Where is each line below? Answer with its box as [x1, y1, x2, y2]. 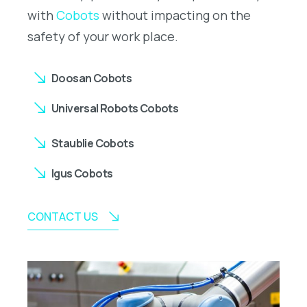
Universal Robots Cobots [51, 100, 179, 116]
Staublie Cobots [51, 135, 134, 151]
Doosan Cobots [51, 70, 132, 86]
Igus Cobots [51, 165, 113, 181]
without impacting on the [99, 6, 251, 23]
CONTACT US [27, 208, 98, 224]
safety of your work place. [27, 27, 178, 45]
